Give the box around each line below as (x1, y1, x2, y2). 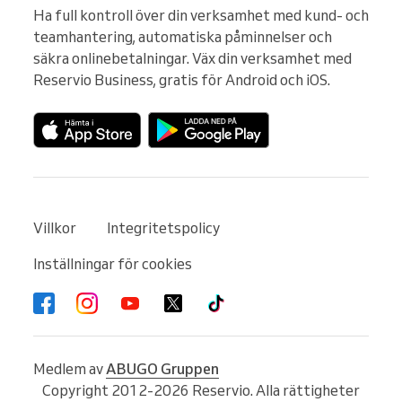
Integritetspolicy (107, 219, 220, 238)
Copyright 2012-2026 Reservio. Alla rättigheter (42, 381, 360, 400)
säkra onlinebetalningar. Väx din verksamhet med (33, 49, 352, 68)
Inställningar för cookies (33, 255, 192, 274)
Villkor (33, 219, 76, 238)
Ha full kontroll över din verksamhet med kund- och (33, 6, 369, 25)
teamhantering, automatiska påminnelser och (33, 28, 332, 47)
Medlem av (33, 360, 106, 379)
